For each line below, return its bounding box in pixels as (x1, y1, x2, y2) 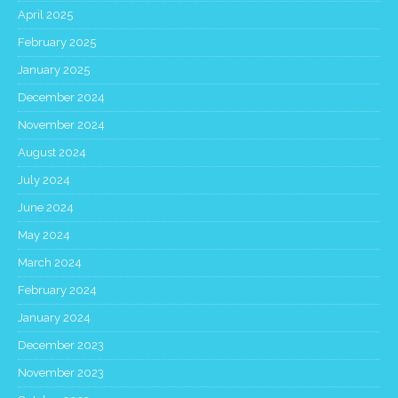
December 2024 (18, 91, 105, 105)
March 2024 (18, 256, 82, 270)
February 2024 (18, 283, 97, 298)
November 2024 (18, 118, 105, 132)
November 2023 (18, 366, 104, 380)
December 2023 (18, 338, 104, 353)
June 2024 (18, 201, 74, 215)
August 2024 (18, 146, 86, 160)
